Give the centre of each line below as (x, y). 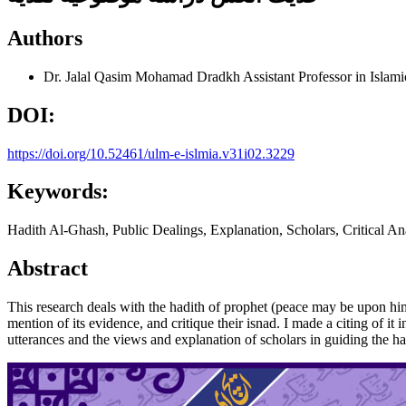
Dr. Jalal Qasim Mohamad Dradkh (143, 76)
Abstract (48, 269)
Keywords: (58, 192)
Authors (45, 38)
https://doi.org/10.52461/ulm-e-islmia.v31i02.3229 (151, 153)
